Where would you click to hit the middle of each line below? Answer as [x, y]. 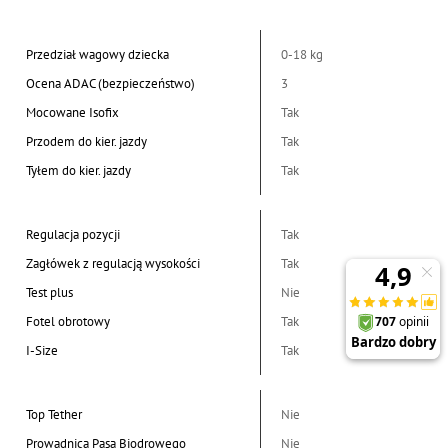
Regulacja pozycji [73, 234]
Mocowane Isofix [73, 112]
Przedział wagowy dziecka [98, 54]
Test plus [50, 292]
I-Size [42, 350]
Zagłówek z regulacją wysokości [113, 263]
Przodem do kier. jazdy [87, 141]
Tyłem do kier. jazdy [79, 170]
